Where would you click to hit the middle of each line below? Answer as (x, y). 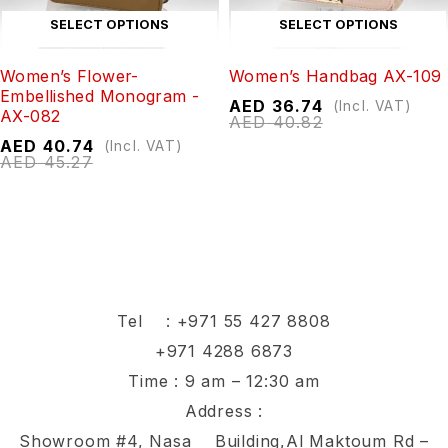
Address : (224, 410)
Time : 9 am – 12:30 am (224, 380)
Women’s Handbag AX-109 (335, 75)
